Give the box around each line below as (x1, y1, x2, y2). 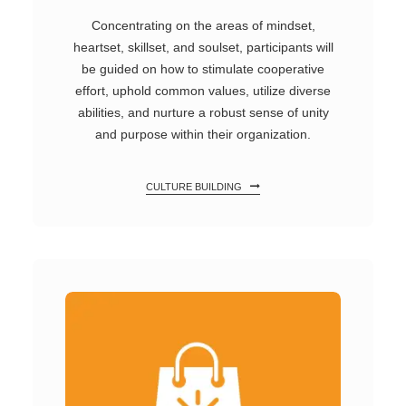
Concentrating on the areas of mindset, (91, 18, 315, 33)
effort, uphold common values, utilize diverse (75, 83, 331, 98)
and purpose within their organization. (95, 127, 311, 141)
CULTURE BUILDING (146, 181, 242, 192)
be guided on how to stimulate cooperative (82, 62, 324, 76)
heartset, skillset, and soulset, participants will (72, 40, 333, 54)
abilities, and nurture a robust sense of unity (77, 105, 329, 120)
